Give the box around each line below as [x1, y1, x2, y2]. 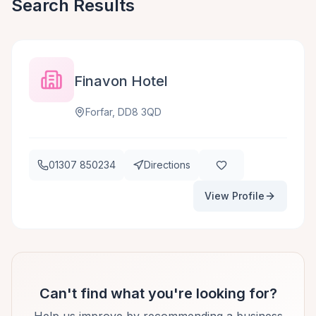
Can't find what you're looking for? [39, 285, 277, 302]
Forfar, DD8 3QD [85, 106, 162, 118]
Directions [144, 159, 190, 171]
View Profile [205, 190, 265, 202]
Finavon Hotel [74, 73, 168, 90]
